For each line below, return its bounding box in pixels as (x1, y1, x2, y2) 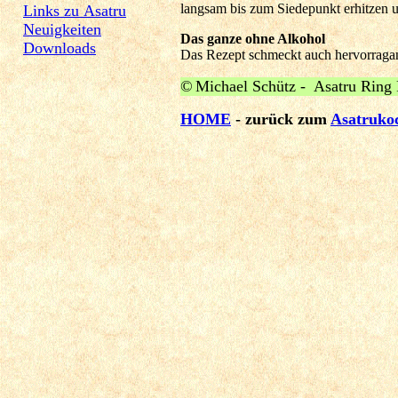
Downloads (23, 39, 96, 57)
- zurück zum (231, 110, 330, 128)
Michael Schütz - (195, 77, 314, 95)
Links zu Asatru (23, 2, 126, 20)
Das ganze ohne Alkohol (180, 31, 325, 46)
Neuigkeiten (23, 20, 101, 38)
